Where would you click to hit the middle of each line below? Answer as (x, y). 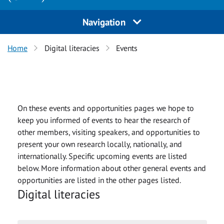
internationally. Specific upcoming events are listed (102, 156)
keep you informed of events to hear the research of (103, 120)
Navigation (105, 22)
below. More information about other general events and (111, 168)
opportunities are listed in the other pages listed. (99, 180)
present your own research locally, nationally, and (99, 144)
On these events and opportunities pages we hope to (105, 108)
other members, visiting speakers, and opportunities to (108, 132)
